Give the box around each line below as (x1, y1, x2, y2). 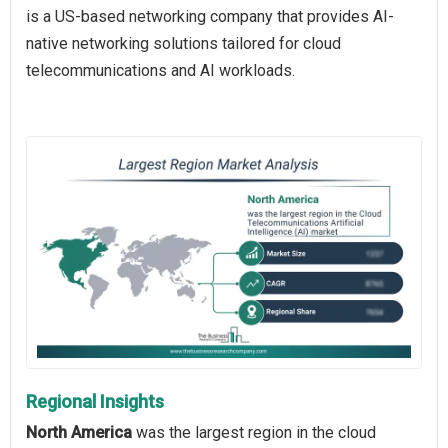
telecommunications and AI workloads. (26, 61, 295, 81)
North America (26, 422, 132, 442)
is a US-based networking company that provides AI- (26, 7, 394, 27)
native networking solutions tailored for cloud (26, 34, 341, 54)
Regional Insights (26, 390, 164, 412)
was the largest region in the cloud (132, 422, 376, 442)
